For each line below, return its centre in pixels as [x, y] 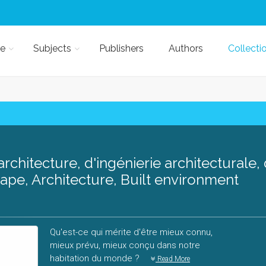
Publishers [121, 48]
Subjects [52, 48]
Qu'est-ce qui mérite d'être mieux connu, [131, 232]
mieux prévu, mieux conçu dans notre [125, 245]
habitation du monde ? [96, 258]
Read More [173, 259]
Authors [186, 48]
